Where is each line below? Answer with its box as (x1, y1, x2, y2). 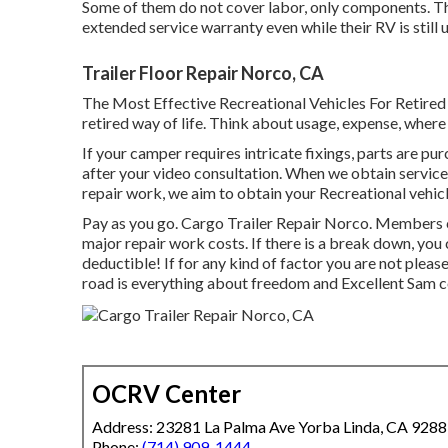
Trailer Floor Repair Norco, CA (82, 61, 324, 84)
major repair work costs (82, 232, 245, 252)
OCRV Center (92, 378, 241, 408)
